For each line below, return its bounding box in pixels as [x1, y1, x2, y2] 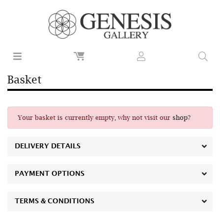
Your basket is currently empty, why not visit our [18, 114, 172, 122]
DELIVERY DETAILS [15, 143, 81, 150]
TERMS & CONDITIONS [15, 198, 94, 205]
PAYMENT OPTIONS [15, 171, 84, 177]
